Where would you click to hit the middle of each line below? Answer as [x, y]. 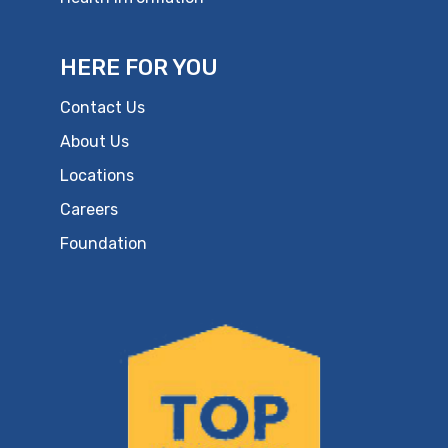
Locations [97, 176]
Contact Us [102, 108]
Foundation [103, 244]
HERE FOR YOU [139, 68]
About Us [94, 142]
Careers [89, 210]
